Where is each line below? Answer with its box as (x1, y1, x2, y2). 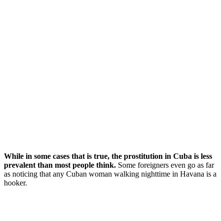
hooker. (4, 179, 27, 187)
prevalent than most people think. (4, 161, 116, 170)
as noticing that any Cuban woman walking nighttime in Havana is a (4, 170, 217, 179)
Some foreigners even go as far (116, 161, 214, 170)
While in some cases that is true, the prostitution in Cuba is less (4, 152, 212, 161)
